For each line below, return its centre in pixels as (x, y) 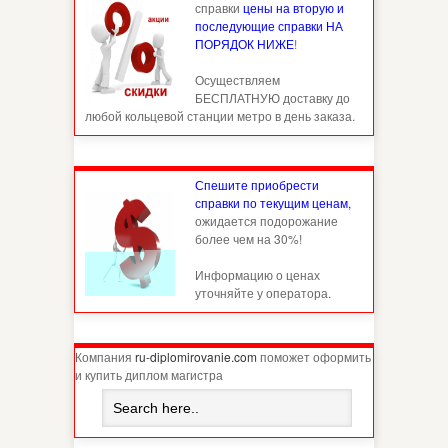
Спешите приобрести (257, 184)
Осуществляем (237, 79)
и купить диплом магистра (149, 374)
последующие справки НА (269, 25)
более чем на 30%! (248, 238)
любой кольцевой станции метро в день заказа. (220, 115)
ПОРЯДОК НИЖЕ (244, 43)
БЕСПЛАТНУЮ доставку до (272, 97)
